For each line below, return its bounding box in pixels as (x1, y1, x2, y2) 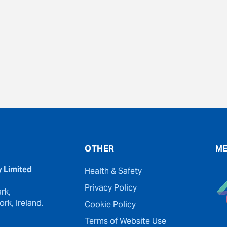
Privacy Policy (85, 180, 137, 198)
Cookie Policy (85, 197, 136, 214)
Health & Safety (85, 163, 142, 181)
